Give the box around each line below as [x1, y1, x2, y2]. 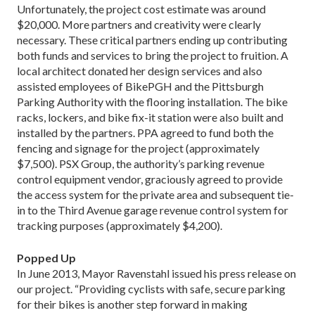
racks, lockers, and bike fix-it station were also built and [17, 110, 283, 124]
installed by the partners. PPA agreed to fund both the [17, 125, 274, 139]
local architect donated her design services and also [17, 63, 262, 77]
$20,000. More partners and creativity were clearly [17, 17, 261, 31]
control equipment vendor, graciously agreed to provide [17, 172, 283, 186]
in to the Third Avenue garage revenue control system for [17, 202, 288, 217]
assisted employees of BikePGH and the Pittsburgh [17, 79, 264, 93]
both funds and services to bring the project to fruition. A [17, 48, 288, 62]
